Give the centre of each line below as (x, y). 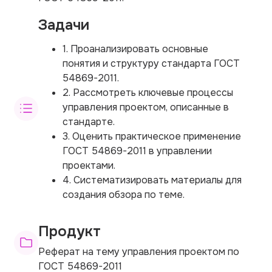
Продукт (70, 231)
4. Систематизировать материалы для (152, 180)
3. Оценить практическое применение (152, 136)
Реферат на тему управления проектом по (139, 251)
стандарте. (89, 121)
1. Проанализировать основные (135, 49)
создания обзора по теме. (124, 194)
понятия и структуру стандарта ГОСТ (151, 63)
